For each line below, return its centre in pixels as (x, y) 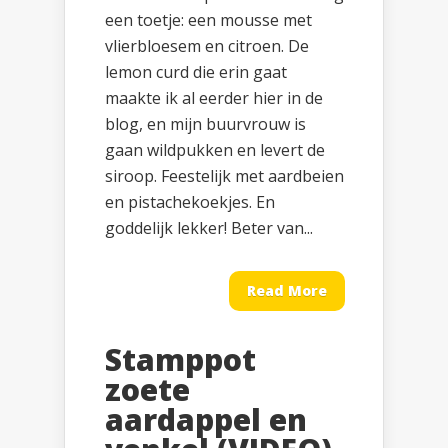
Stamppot (180, 360)
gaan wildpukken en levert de (215, 150)
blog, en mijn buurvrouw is (205, 124)
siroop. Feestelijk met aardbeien (224, 176)
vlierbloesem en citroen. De (207, 46)
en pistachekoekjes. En (190, 202)
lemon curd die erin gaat (196, 72)
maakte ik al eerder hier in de (214, 98)
